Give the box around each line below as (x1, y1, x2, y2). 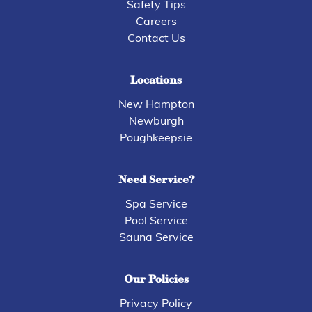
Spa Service (125, 198, 187, 210)
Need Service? (118, 174, 194, 186)
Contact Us (127, 33, 185, 45)
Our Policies (123, 274, 189, 286)
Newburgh (128, 116, 184, 127)
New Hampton (118, 99, 194, 111)
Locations (130, 75, 182, 86)
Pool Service (124, 215, 188, 227)
